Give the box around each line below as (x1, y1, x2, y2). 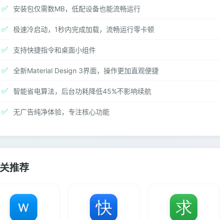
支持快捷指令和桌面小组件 (13, 45, 96, 54)
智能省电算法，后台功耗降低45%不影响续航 (13, 86, 151, 95)
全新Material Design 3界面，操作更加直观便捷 (13, 66, 159, 75)
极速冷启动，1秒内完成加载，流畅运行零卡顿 (13, 25, 154, 33)
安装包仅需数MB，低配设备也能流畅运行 (13, 4, 140, 13)
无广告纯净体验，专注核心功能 (13, 107, 110, 116)
